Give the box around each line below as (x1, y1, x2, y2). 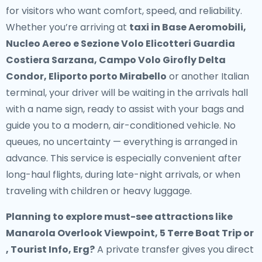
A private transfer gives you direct (95, 243, 254, 256)
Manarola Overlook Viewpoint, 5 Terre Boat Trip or (6, 226, 254, 240)
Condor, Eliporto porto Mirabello (6, 70, 167, 83)
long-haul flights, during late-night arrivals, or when (6, 168, 240, 181)
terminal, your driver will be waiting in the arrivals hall (6, 86, 248, 99)
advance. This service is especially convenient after (6, 151, 242, 165)
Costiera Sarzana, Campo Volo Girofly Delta (6, 53, 226, 67)
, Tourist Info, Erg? (6, 243, 95, 256)
